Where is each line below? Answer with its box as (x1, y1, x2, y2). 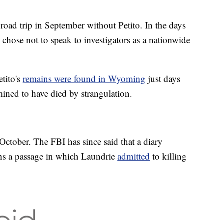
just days (145, 72, 180, 85)
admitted (117, 150, 150, 163)
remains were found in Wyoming (23, 72, 145, 85)
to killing (150, 150, 187, 163)
